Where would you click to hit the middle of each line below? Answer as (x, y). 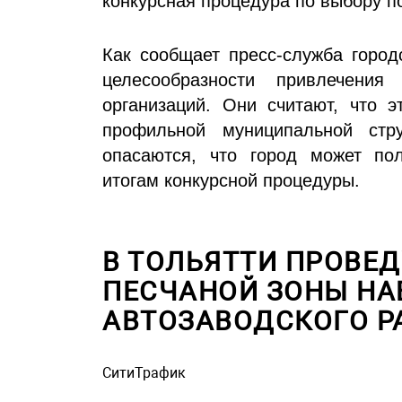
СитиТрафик (144, 373)
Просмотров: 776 (160, 390)
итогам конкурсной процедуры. (231, 181)
